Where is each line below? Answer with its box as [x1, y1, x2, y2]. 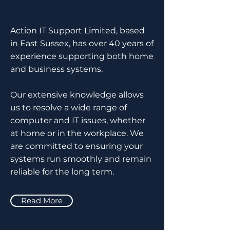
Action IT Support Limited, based [10, 26, 145, 35]
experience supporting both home [10, 51, 154, 61]
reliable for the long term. [10, 167, 114, 177]
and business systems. [10, 64, 103, 74]
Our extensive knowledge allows [10, 90, 144, 100]
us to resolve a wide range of [10, 103, 127, 112]
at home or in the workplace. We [10, 128, 144, 138]
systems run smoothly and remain [10, 154, 151, 164]
